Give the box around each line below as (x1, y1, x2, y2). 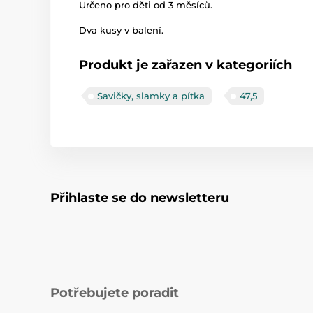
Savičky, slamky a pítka (97, 90, 205, 101)
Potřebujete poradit (50, 285, 179, 300)
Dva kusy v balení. (79, 24, 163, 36)
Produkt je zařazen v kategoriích (79, 57, 292, 73)
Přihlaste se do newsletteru (50, 190, 229, 205)
